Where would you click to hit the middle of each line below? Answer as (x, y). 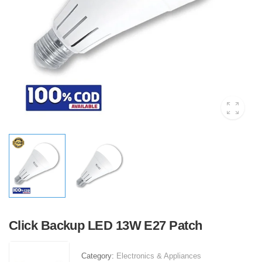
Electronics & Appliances (159, 256)
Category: (99, 256)
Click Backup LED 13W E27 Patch (106, 226)
